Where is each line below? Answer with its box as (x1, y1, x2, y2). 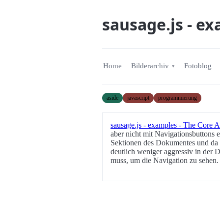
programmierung (158, 94, 197, 101)
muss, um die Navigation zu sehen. (110, 156, 219, 165)
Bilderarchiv (131, 62, 169, 70)
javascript (127, 94, 149, 101)
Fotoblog (184, 62, 212, 70)
